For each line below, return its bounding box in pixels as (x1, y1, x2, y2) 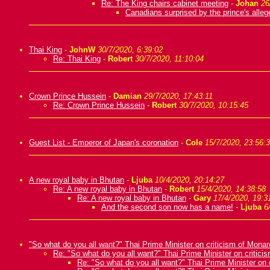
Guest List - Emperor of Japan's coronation (29, 138, 178, 147)
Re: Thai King (53, 54, 101, 63)
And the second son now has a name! (101, 202, 233, 212)
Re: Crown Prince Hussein (53, 101, 145, 110)
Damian (113, 92, 142, 101)
